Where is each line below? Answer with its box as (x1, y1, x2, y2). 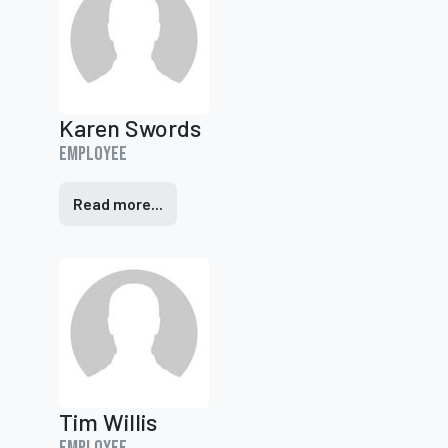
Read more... (73, 194, 163, 213)
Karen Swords (59, 114, 201, 142)
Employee (59, 142, 127, 166)
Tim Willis (59, 408, 157, 436)
